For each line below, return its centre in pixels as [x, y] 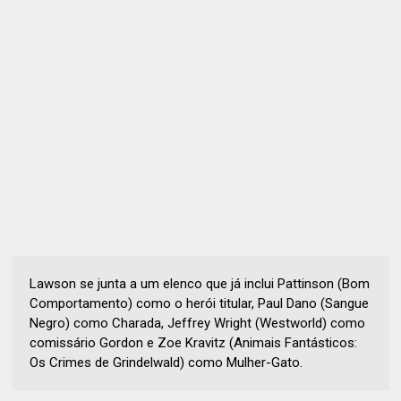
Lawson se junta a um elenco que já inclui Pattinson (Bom [200, 283]
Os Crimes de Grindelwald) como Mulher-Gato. [166, 362]
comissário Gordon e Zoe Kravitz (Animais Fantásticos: [194, 342]
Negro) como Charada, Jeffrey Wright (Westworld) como [198, 323]
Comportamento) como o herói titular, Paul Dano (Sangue [200, 303]
